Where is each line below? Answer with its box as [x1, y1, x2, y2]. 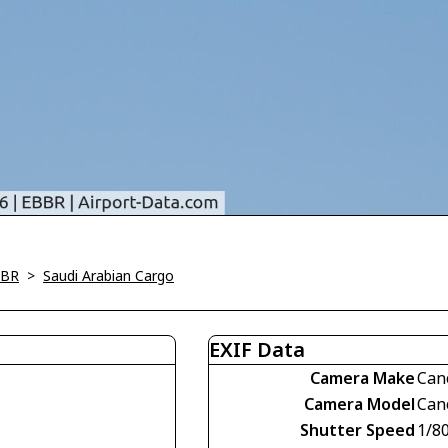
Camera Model [304, 393, 415, 416]
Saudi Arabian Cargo [43, 266, 174, 286]
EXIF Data [209, 336, 305, 364]
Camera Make [310, 367, 415, 390]
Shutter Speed [300, 419, 415, 442]
